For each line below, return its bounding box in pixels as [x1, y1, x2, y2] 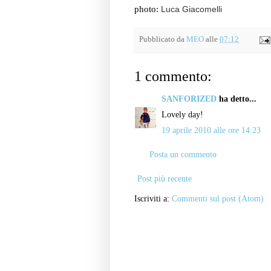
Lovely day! [162, 110, 203, 120]
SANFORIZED [162, 94, 217, 104]
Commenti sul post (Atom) [172, 194, 264, 204]
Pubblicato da [139, 34, 186, 44]
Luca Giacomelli [161, 4, 222, 14]
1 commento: [134, 68, 212, 85]
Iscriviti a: [134, 194, 172, 204]
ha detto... [217, 94, 256, 104]
